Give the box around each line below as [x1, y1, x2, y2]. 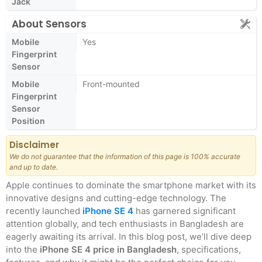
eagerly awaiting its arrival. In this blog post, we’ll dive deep [6, 231, 251, 242]
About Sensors [12, 17, 87, 31]
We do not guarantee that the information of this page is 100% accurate [9, 152, 240, 161]
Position [12, 116, 45, 126]
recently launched [6, 205, 82, 216]
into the [6, 244, 40, 255]
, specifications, [177, 244, 241, 255]
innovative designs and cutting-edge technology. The [6, 192, 226, 204]
